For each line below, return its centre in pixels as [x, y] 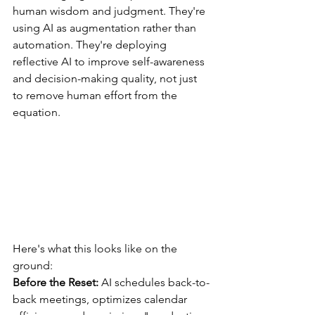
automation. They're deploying [91, 45]
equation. [37, 112]
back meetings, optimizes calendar [101, 300]
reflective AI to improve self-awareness [110, 62]
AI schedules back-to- [154, 283]
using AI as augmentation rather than [106, 28]
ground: [33, 266]
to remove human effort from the [96, 96]
